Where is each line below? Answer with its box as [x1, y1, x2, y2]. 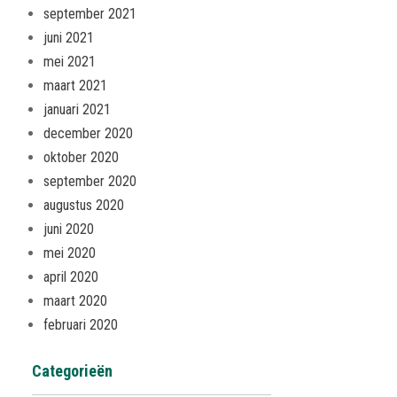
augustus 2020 [43, 197, 124, 214]
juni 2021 [43, 29, 94, 46]
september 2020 [43, 173, 136, 190]
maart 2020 [43, 292, 107, 309]
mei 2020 [43, 245, 96, 261]
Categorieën [32, 362, 113, 380]
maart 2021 [43, 77, 107, 94]
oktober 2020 [43, 149, 119, 166]
